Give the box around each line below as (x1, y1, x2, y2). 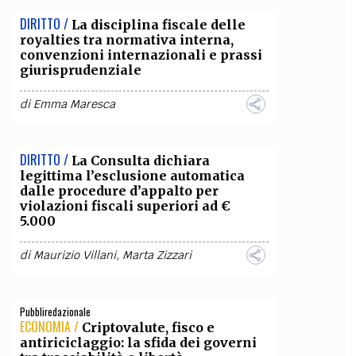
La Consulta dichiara (71, 153, 210, 168)
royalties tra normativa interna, (19, 32, 234, 48)
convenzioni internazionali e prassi (19, 47, 262, 63)
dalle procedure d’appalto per (19, 183, 219, 199)
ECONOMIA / (19, 317, 79, 336)
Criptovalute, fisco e (81, 319, 215, 335)
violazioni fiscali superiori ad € (19, 198, 230, 214)
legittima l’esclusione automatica (19, 168, 245, 184)
